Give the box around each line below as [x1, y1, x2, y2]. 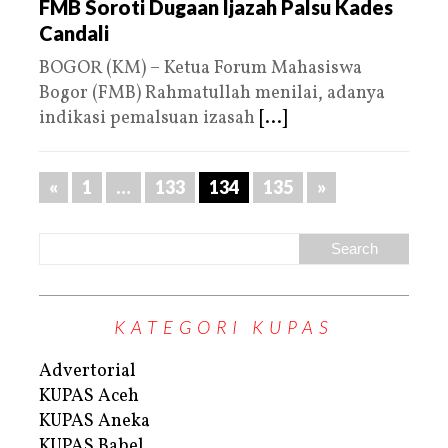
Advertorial [39, 358, 136, 384]
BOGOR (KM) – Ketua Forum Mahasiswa [39, 55, 362, 81]
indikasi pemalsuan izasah [39, 105, 259, 131]
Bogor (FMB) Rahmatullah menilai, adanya [39, 80, 385, 106]
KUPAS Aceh [39, 383, 139, 409]
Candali [39, 20, 109, 45]
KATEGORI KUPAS [114, 315, 334, 338]
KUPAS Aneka [39, 408, 150, 434]
